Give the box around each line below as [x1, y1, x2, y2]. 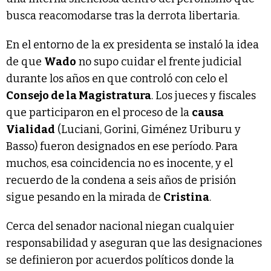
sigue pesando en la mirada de [6, 190, 163, 204]
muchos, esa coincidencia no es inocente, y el [6, 156, 233, 170]
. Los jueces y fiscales [151, 88, 256, 102]
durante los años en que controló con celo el [6, 71, 227, 85]
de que [6, 54, 44, 68]
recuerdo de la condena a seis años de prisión [6, 173, 236, 187]
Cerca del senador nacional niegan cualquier [6, 219, 234, 233]
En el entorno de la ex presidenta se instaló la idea [6, 38, 259, 51]
